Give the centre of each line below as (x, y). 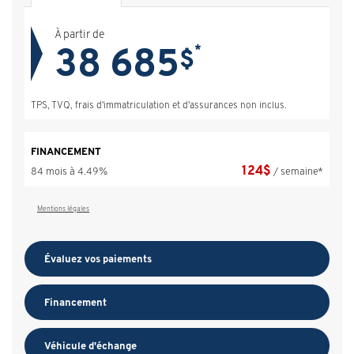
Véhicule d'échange (90, 345)
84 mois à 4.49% (69, 171)
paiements (127, 258)
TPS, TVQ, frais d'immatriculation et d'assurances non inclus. (159, 104)
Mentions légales (63, 208)
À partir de (79, 34)
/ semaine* (298, 171)
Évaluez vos (73, 258)
